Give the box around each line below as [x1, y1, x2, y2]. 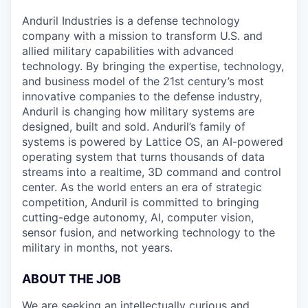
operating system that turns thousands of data [22, 149, 265, 164]
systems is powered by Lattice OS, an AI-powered [22, 134, 283, 148]
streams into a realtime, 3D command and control [22, 164, 281, 179]
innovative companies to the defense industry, [22, 89, 262, 103]
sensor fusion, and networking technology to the [22, 225, 275, 239]
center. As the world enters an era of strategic [22, 179, 262, 194]
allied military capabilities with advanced [22, 43, 234, 58]
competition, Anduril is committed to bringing [22, 195, 259, 209]
